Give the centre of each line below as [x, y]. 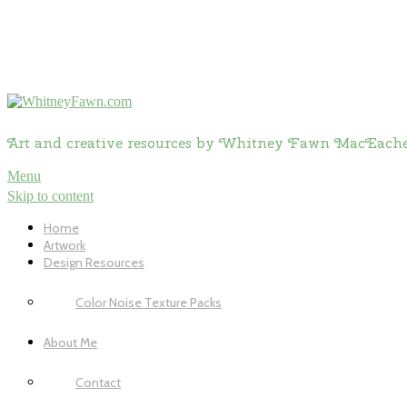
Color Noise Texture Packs [149, 303]
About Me [70, 342]
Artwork [65, 245]
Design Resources [94, 263]
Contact [98, 382]
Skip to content [50, 196]
